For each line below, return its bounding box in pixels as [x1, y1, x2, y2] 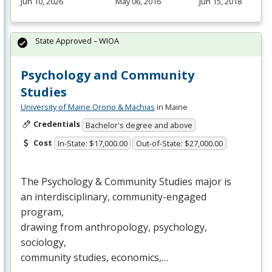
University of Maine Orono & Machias [21, 101, 155, 113]
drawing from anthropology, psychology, [21, 220, 207, 234]
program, [21, 205, 64, 219]
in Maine [155, 101, 188, 113]
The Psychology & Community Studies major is [21, 175, 231, 189]
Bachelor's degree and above [85, 119, 192, 131]
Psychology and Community [21, 67, 194, 84]
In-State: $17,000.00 [57, 138, 127, 149]
